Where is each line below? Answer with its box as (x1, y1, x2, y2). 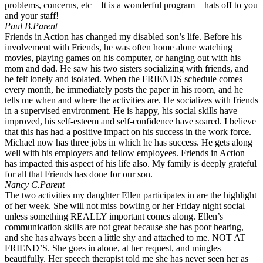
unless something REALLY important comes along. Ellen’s (5, 211, 223, 222)
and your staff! (5, 11, 59, 21)
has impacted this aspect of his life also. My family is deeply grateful (5, 159, 257, 169)
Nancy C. (5, 180, 40, 190)
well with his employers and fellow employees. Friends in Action (5, 148, 245, 159)
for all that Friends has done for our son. (5, 169, 153, 180)
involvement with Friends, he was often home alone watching (5, 42, 232, 53)
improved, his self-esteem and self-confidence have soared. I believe (5, 116, 256, 127)
